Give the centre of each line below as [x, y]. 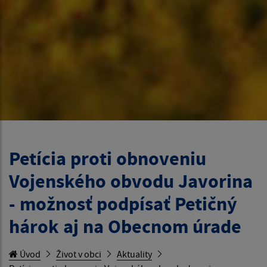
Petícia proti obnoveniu [108, 158]
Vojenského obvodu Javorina [131, 181]
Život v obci [79, 254]
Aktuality [134, 254]
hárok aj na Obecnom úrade [125, 226]
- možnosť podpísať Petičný [123, 204]
